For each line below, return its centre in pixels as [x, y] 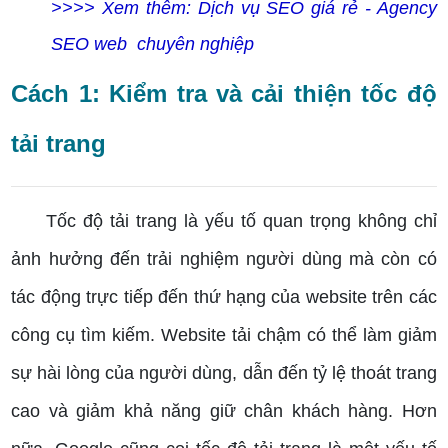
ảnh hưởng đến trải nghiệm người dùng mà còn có [224, 259]
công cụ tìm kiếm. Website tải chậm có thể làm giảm [224, 335]
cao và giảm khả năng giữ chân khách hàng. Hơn [224, 411]
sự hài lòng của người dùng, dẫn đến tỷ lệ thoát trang [224, 373]
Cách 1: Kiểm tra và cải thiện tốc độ [224, 94]
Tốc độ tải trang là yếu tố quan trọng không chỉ [224, 221]
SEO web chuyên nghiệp [153, 44]
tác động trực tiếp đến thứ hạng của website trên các [224, 297]
